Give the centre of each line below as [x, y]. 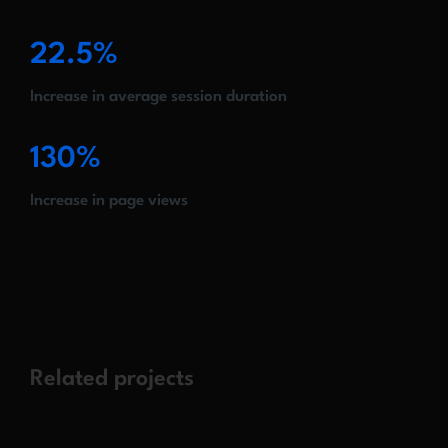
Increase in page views [109, 201]
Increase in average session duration [158, 97]
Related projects [112, 379]
